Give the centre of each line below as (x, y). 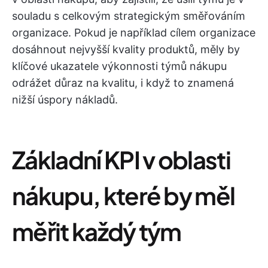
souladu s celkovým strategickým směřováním (129, 16)
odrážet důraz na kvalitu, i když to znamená (123, 83)
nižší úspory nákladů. (65, 100)
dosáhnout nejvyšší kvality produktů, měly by (126, 49)
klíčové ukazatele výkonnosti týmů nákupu (119, 66)
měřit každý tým (97, 231)
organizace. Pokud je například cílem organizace (134, 33)
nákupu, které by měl (124, 195)
